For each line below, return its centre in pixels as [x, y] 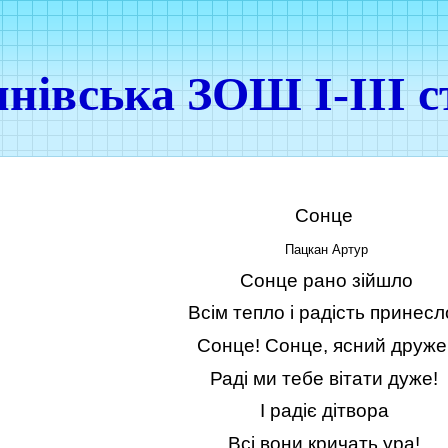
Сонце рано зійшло [324, 280]
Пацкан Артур [326, 250]
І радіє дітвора [324, 411]
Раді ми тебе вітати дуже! [324, 378]
